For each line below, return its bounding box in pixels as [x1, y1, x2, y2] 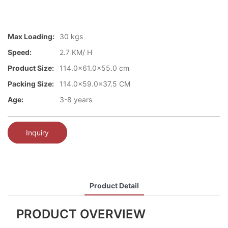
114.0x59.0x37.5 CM [60, 79, 130, 89]
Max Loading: [8, 32, 54, 41]
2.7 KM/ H [60, 48, 92, 57]
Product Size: [8, 64, 54, 73]
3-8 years [60, 95, 92, 104]
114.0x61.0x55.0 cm [60, 64, 129, 73]
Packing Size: [8, 79, 54, 89]
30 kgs [60, 32, 83, 41]
